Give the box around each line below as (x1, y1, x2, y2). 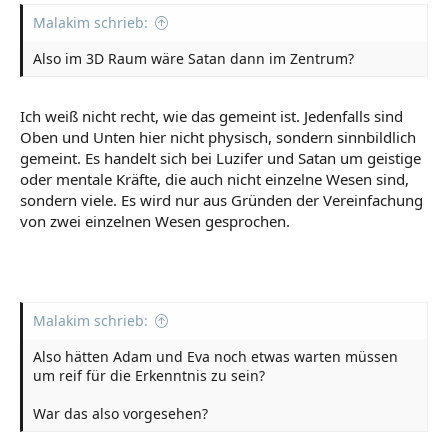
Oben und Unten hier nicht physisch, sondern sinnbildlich (20, 126, 416, 147)
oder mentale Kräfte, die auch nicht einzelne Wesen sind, (20, 168, 409, 189)
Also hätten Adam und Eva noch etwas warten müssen (33, 347, 398, 366)
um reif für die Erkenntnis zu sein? (33, 366, 265, 385)
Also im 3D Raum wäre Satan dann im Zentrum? (33, 49, 354, 68)
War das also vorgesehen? (33, 404, 208, 423)
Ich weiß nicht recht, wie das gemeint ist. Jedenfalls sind (20, 105, 403, 126)
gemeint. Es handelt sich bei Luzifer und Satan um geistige (20, 147, 421, 168)
